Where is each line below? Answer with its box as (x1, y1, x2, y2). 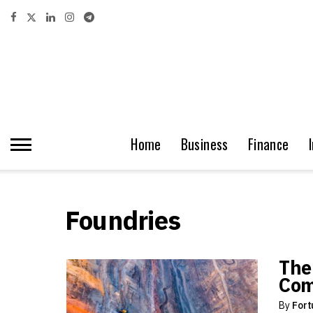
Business (180, 134, 228, 154)
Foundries (64, 203, 181, 237)
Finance (247, 134, 289, 154)
